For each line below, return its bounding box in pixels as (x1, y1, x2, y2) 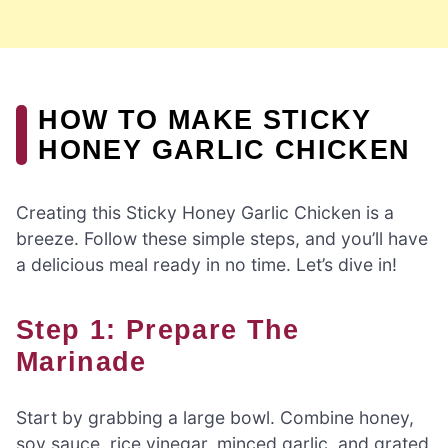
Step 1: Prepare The (16, 314, 36, 346)
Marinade (16, 346, 147, 378)
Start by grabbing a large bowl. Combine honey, (16, 407, 414, 429)
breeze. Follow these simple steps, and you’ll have (16, 228, 428, 250)
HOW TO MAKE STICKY (38, 104, 372, 135)
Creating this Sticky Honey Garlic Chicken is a (16, 202, 394, 224)
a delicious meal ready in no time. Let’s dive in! (16, 254, 397, 276)
